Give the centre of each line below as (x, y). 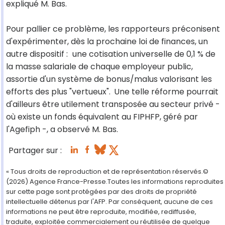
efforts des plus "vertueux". (58, 92)
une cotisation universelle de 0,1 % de (144, 54)
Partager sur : (35, 151)
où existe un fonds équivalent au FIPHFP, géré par (102, 117)
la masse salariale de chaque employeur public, (99, 67)
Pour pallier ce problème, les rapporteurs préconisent (113, 29)
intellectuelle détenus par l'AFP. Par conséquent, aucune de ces (109, 202)
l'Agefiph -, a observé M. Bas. (62, 130)
